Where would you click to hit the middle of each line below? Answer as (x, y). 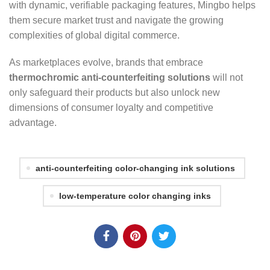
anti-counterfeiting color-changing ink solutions (135, 168)
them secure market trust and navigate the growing (116, 20)
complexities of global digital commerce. (94, 36)
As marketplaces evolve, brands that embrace (106, 63)
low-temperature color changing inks (135, 196)
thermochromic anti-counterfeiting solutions (110, 78)
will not (227, 78)
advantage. (33, 123)
